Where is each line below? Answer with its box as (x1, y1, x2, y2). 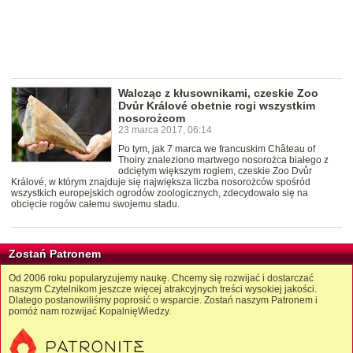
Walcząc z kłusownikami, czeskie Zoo (118, 86, 318, 99)
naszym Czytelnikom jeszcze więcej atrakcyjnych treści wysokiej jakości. (9, 283, 317, 295)
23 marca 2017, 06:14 (118, 124, 212, 136)
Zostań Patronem (9, 247, 101, 260)
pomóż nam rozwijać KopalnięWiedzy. (9, 305, 171, 317)
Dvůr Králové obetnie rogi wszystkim (118, 98, 315, 112)
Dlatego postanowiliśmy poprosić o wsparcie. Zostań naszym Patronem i (9, 294, 318, 306)
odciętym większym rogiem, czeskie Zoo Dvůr (118, 165, 312, 176)
